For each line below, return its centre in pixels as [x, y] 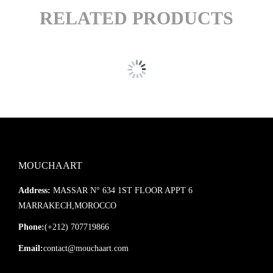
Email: [31, 249]
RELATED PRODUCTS [136, 18]
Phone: [31, 227]
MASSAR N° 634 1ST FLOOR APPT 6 [122, 191]
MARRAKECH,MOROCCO [67, 206]
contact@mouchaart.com [86, 249]
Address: [34, 191]
